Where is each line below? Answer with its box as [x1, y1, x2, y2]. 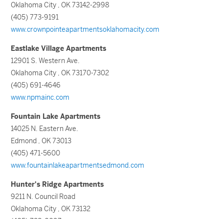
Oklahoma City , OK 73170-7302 [11, 68, 109, 77]
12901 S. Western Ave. [11, 56, 80, 65]
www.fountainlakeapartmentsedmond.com [11, 161, 145, 170]
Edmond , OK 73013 [11, 136, 72, 145]
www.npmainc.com [11, 93, 70, 102]
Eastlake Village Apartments [11, 44, 107, 53]
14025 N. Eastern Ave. [11, 124, 79, 133]
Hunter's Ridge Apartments [11, 180, 104, 189]
